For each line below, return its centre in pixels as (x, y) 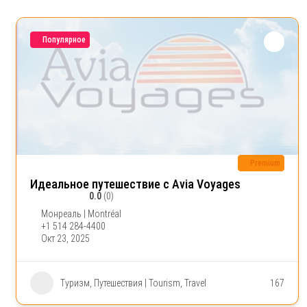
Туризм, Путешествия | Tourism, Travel (133, 283)
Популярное (64, 39)
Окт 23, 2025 (65, 239)
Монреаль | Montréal (81, 214)
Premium (265, 163)
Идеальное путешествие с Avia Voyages (135, 184)
